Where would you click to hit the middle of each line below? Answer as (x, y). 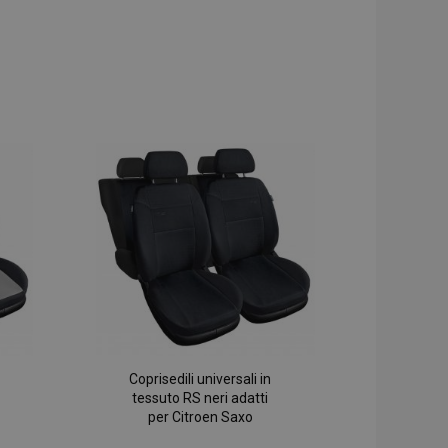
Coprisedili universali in (200, 379)
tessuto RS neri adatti (200, 398)
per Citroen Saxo (200, 417)
